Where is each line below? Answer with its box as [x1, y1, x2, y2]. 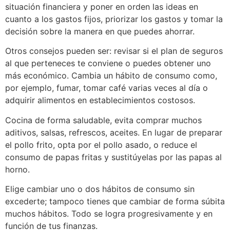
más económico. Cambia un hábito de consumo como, [5, 70, 217, 81]
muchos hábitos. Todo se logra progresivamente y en [5, 208, 213, 219]
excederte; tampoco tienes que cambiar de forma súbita [5, 196, 225, 207]
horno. [5, 164, 30, 175]
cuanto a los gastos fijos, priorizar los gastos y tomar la [5, 13, 223, 24]
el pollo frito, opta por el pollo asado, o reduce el [5, 139, 197, 150]
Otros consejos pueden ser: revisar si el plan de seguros [5, 46, 223, 56]
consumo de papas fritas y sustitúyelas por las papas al [5, 151, 222, 162]
